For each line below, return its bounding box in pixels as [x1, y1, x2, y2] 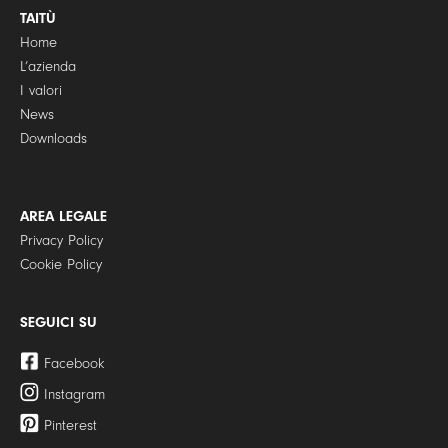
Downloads [19, 130, 87, 148]
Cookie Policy [19, 256, 102, 274]
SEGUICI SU [19, 314, 97, 332]
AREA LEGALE [19, 208, 107, 226]
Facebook [44, 355, 105, 373]
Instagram [44, 386, 106, 404]
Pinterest [44, 417, 98, 435]
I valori [19, 82, 62, 100]
